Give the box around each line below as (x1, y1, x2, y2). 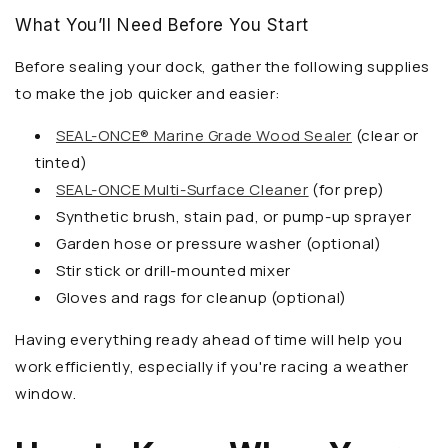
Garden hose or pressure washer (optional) (56, 233, 382, 255)
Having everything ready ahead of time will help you (15, 329, 403, 351)
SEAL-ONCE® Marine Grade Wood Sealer (56, 125, 353, 147)
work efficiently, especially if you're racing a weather (15, 356, 410, 378)
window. (15, 383, 77, 405)
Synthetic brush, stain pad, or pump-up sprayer (56, 206, 412, 228)
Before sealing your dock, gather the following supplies (15, 56, 431, 78)
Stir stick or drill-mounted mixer (56, 260, 291, 282)
